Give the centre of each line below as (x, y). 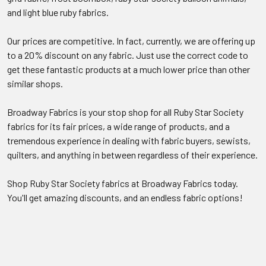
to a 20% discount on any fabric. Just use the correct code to (128, 55)
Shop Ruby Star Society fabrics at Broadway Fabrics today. (123, 183)
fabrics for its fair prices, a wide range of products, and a (118, 126)
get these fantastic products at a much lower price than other (129, 69)
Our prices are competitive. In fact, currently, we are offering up (131, 40)
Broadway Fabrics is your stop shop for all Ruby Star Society (125, 112)
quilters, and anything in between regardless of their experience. (132, 154)
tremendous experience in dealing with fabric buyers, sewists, (129, 140)
